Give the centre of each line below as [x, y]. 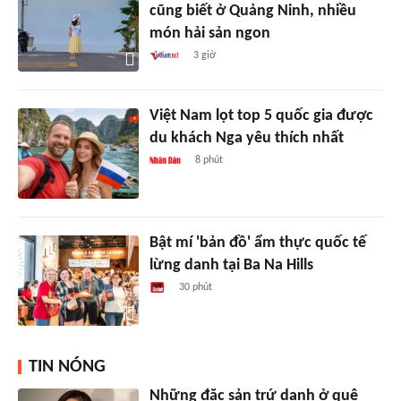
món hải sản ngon [209, 33]
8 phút [209, 160]
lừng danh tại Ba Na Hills [231, 265]
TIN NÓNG [67, 367]
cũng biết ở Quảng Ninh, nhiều [252, 11]
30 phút [195, 287]
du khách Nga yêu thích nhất [246, 138]
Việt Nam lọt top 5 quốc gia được [261, 115]
